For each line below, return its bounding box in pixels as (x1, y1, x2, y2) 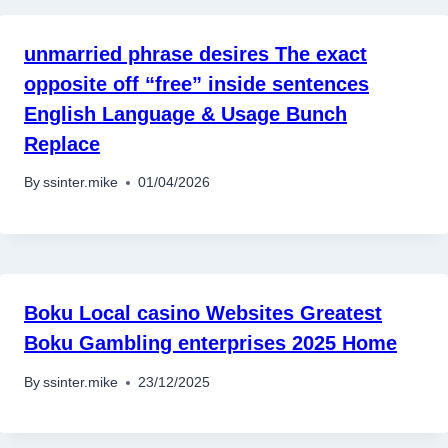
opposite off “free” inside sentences (24, 72, 369, 95)
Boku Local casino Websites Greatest (24, 302, 382, 325)
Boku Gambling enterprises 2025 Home (24, 332, 397, 355)
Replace (24, 132, 100, 155)
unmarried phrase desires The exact (24, 42, 367, 65)
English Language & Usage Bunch (24, 102, 347, 125)
